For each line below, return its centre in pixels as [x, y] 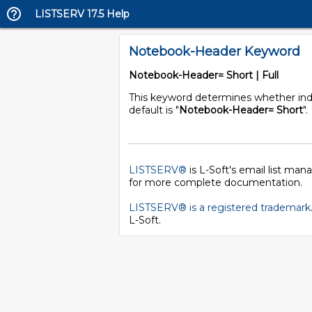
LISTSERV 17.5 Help [82, 14]
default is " [154, 110]
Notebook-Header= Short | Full [204, 75]
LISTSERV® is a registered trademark [220, 208]
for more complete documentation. [216, 182]
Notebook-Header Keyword [214, 52]
